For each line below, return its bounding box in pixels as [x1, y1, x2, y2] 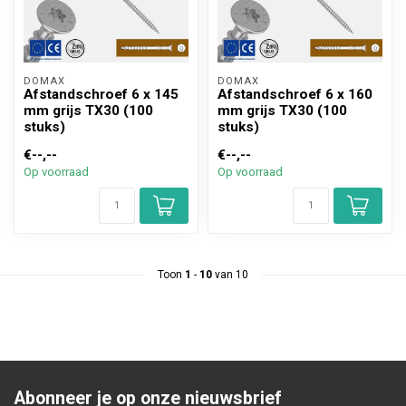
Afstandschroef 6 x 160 [217, 86, 372, 103]
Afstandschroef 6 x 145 [24, 86, 179, 103]
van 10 [212, 268, 248, 282]
